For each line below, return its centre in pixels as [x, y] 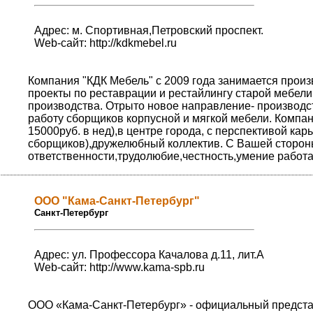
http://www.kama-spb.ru [147, 268]
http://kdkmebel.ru [133, 43]
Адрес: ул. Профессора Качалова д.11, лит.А [149, 255]
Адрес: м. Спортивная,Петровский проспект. [149, 31]
